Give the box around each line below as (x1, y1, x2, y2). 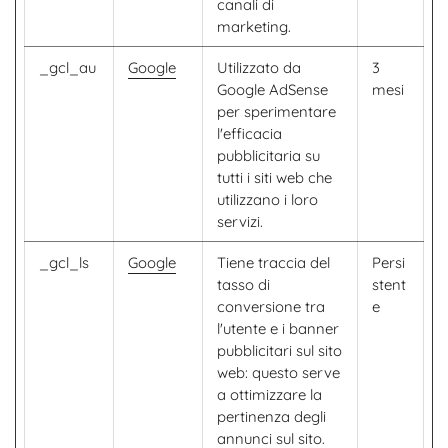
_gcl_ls (39, 253, 89, 272)
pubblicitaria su (217, 146, 320, 165)
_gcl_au (39, 58, 96, 77)
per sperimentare (217, 102, 336, 121)
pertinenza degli (217, 407, 326, 426)
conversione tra (217, 297, 325, 316)
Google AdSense (217, 80, 328, 99)
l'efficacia (217, 124, 282, 143)
